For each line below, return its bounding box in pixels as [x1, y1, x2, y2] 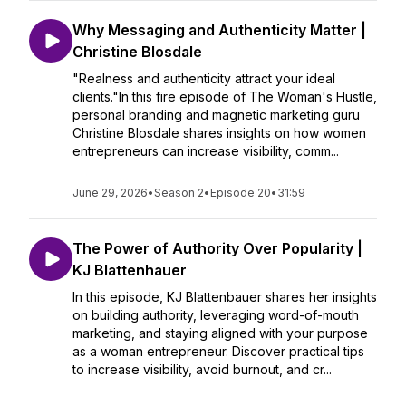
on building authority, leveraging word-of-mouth [72, 307, 359, 323]
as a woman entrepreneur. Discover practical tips [72, 343, 364, 359]
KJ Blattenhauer [72, 261, 187, 279]
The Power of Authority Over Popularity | [72, 239, 362, 257]
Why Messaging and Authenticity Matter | [72, 21, 366, 39]
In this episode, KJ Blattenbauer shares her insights [72, 289, 377, 304]
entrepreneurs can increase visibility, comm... [72, 143, 339, 159]
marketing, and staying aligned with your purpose [72, 325, 368, 341]
